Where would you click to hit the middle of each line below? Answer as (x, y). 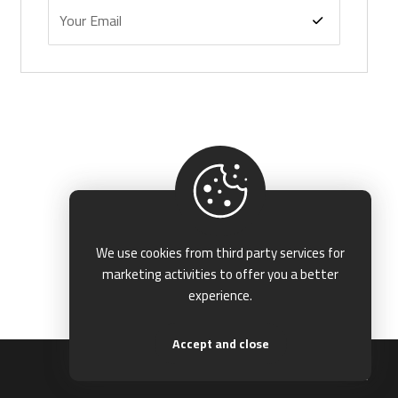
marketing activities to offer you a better (220, 274)
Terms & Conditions (215, 374)
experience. (220, 295)
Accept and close (220, 344)
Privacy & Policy (330, 374)
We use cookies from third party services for (220, 253)
